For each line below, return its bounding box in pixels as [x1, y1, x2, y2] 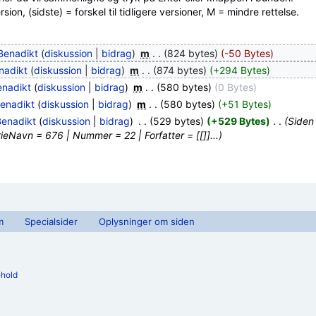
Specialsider [25, 216, 78, 228]
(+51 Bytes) [218, 98, 272, 111]
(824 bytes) [164, 47, 219, 60]
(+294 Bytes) [209, 64, 271, 77]
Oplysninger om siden [99, 216, 195, 228]
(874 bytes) [153, 64, 207, 77]
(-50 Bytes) [221, 47, 274, 60]
